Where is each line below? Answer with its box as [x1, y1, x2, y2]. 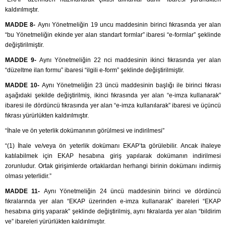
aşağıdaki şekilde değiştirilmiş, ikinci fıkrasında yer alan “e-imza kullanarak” [5, 92, 221, 99]
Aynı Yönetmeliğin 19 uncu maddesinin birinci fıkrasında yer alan [37, 21, 221, 29]
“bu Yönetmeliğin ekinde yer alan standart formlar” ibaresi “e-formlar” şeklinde [5, 31, 221, 39]
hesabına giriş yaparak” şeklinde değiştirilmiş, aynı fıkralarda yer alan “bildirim [5, 208, 221, 215]
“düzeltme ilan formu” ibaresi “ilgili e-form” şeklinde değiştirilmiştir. [5, 67, 184, 74]
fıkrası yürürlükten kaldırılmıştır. [5, 112, 89, 120]
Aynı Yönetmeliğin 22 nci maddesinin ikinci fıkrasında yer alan [39, 56, 221, 64]
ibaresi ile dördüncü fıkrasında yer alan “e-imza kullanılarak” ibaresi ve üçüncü [5, 102, 221, 109]
